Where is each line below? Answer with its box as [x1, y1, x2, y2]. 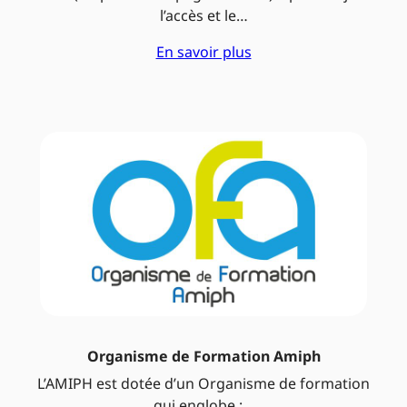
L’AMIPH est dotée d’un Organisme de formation [37, 372, 370, 393]
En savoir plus [155, 42, 252, 63]
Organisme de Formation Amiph [86, 345, 321, 366]
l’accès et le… [159, 5, 248, 26]
